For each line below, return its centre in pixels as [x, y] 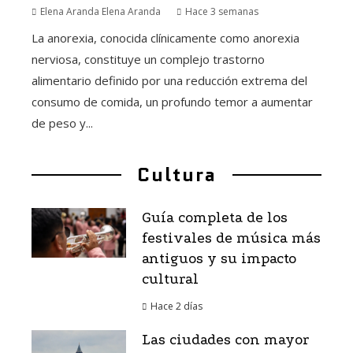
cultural [170, 280]
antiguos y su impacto [219, 259]
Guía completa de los [215, 218]
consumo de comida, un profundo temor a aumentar [172, 102]
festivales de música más [231, 239]
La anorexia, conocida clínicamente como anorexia [165, 38]
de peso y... [62, 123]
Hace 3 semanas [222, 12]
